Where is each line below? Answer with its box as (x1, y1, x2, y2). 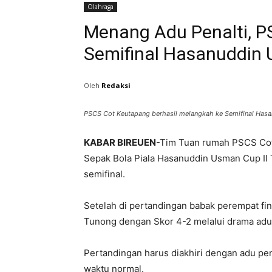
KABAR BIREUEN (84, 137, 156, 149)
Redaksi (101, 81, 131, 90)
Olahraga (87, 2, 114, 11)
